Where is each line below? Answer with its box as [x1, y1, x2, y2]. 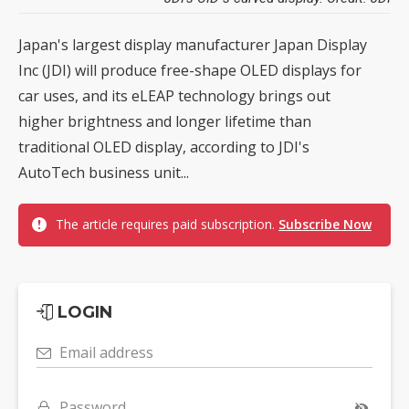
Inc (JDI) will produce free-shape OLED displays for [18, 59, 362, 80]
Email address [59, 341, 153, 362]
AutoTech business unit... [18, 162, 189, 183]
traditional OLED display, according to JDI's [18, 136, 309, 157]
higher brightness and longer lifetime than [18, 110, 311, 131]
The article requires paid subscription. [56, 215, 278, 233]
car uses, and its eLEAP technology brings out [18, 85, 330, 106]
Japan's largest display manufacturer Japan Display [18, 34, 367, 55]
